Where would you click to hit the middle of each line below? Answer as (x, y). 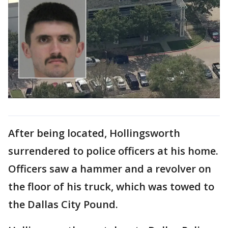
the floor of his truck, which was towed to (111, 186)
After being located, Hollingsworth (94, 133)
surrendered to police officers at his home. (113, 151)
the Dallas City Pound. (63, 204)
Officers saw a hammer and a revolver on (110, 168)
